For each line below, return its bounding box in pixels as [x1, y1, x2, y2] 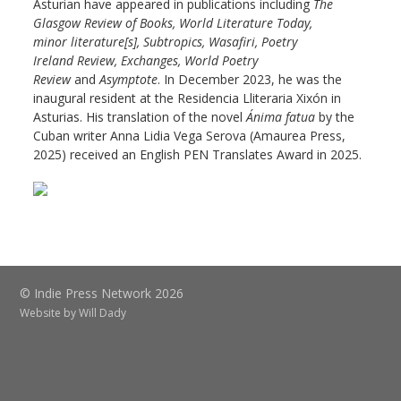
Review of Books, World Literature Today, [84, 14, 313, 31]
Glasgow [33, 14, 81, 31]
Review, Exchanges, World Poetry [77, 52, 259, 69]
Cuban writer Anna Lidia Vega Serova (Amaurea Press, [33, 127, 346, 144]
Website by [20, 305, 80, 320]
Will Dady [79, 305, 127, 320]
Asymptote [99, 71, 158, 88]
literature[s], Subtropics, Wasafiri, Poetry [71, 33, 298, 50]
